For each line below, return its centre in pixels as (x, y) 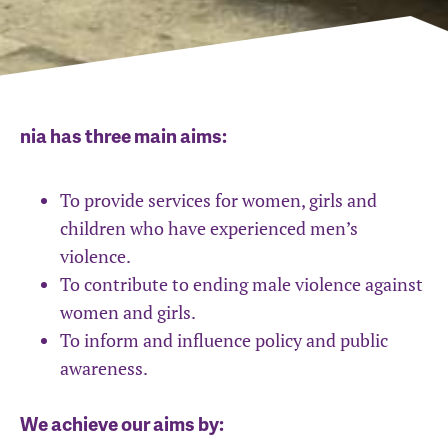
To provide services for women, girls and (218, 200)
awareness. (104, 368)
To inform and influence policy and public (224, 340)
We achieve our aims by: (122, 424)
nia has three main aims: (123, 136)
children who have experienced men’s (209, 228)
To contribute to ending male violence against (241, 284)
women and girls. (128, 312)
